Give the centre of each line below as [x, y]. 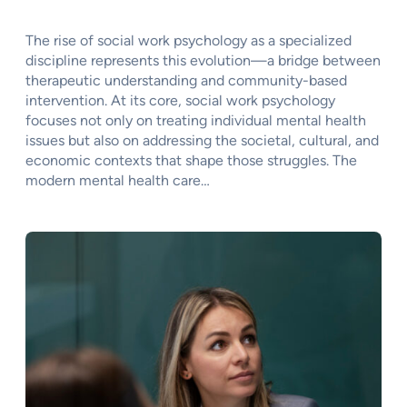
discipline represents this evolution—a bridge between [203, 60]
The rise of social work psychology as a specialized [189, 40]
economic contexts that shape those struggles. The [191, 160]
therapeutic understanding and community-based [186, 80]
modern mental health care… [118, 180]
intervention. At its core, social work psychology [180, 100]
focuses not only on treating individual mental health [196, 120]
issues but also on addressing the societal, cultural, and [202, 140]
